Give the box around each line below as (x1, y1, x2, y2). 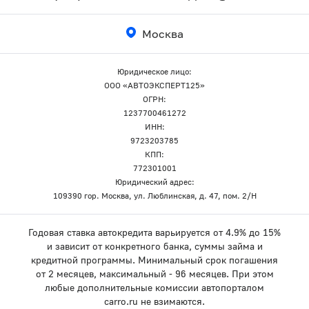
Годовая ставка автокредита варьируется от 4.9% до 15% (28, 226, 281, 238)
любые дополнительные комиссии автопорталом (45, 281, 264, 293)
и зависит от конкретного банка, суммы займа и (46, 239, 263, 252)
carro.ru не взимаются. (104, 295, 205, 307)
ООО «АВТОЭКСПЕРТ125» (104, 79, 205, 90)
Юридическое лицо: (117, 66, 192, 77)
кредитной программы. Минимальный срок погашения (31, 253, 278, 266)
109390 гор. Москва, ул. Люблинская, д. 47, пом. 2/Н (52, 190, 257, 201)
